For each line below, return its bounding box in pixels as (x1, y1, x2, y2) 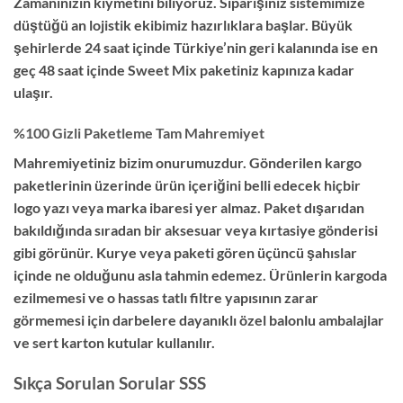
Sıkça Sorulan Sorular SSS (13, 372, 206, 394)
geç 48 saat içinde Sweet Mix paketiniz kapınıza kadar (13, 60, 354, 78)
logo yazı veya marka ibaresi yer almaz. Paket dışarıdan (13, 199, 364, 217)
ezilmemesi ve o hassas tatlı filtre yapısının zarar (13, 289, 318, 307)
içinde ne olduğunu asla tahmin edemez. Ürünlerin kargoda (13, 266, 387, 284)
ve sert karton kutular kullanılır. (13, 334, 215, 352)
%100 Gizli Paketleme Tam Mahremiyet (13, 124, 264, 142)
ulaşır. (13, 83, 53, 101)
